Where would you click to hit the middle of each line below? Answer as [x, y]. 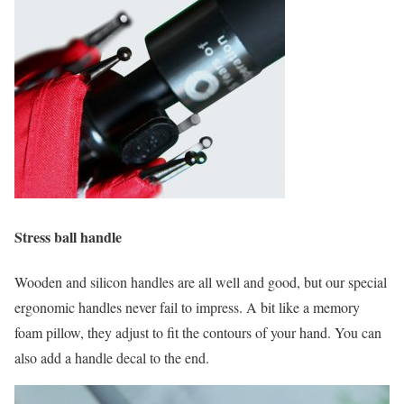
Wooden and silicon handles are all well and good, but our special [201, 281]
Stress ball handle [68, 237]
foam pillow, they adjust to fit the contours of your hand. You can [198, 332]
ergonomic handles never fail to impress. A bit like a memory [187, 307]
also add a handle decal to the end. [112, 357]
